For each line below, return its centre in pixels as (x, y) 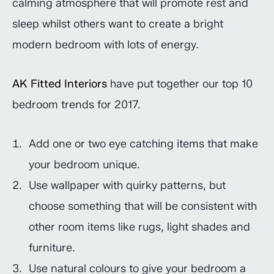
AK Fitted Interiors (60, 84)
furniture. (52, 248)
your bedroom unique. (84, 165)
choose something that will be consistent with (143, 206)
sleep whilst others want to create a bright (118, 24)
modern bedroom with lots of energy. (106, 45)
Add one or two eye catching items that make (143, 144)
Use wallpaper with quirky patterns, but (127, 185)
